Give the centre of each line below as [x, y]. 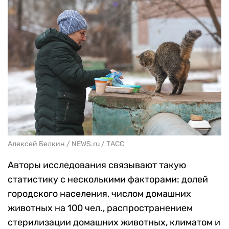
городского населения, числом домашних [99, 194]
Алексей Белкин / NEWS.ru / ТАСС [66, 144]
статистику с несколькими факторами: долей [108, 180]
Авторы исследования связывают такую [97, 165]
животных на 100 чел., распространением [100, 208]
